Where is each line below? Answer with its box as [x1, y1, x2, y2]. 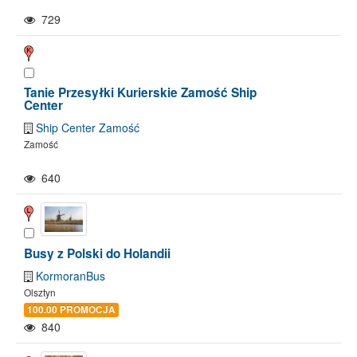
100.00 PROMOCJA [27, 303, 116, 317]
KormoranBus [36, 268, 105, 284]
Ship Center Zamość [36, 119, 139, 135]
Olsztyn [24, 285, 56, 300]
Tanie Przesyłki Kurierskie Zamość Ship [24, 83, 257, 101]
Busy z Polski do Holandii [24, 245, 171, 263]
